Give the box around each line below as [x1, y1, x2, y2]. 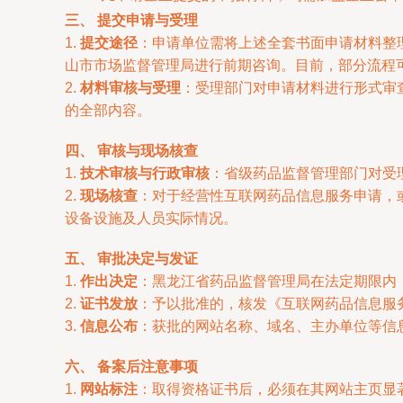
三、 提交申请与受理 [65, 13, 198, 28]
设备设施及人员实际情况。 [65, 210, 237, 226]
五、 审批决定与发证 [65, 251, 198, 266]
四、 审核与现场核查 [65, 143, 198, 158]
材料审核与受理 [80, 80, 181, 95]
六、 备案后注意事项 [65, 359, 198, 374]
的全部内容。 [65, 103, 151, 118]
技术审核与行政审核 [80, 166, 210, 181]
